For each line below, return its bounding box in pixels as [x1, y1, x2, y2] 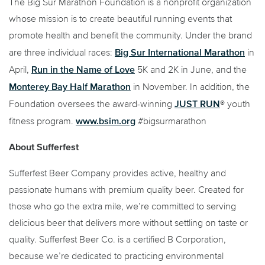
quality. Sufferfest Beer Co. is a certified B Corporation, [9, 234, 226, 244]
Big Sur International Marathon [115, 46, 245, 57]
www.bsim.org [76, 115, 135, 126]
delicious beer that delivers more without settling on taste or [9, 217, 248, 228]
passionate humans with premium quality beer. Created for [9, 184, 244, 195]
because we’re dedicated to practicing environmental [9, 250, 224, 261]
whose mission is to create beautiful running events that [9, 13, 232, 24]
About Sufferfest [9, 141, 79, 152]
